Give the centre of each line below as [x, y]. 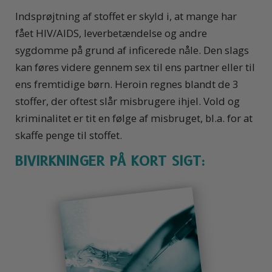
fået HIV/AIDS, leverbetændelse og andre [111, 33]
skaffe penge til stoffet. [69, 135]
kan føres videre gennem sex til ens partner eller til [135, 67]
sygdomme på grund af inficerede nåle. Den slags [132, 50]
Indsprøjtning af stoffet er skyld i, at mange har [126, 16]
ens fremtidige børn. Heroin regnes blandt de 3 [127, 84]
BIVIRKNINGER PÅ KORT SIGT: [110, 161]
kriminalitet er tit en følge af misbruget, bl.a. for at [134, 118]
